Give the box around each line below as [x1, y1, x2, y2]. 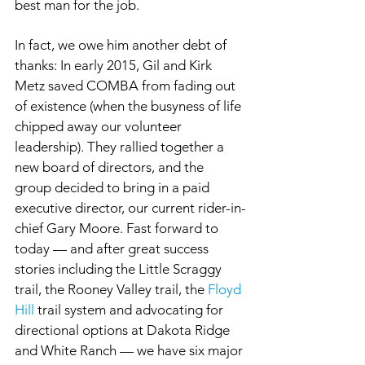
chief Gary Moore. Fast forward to [15, 220, 222, 236]
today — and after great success [15, 240, 212, 257]
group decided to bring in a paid [15, 179, 213, 196]
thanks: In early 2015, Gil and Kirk [15, 57, 215, 73]
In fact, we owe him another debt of [15, 37, 230, 53]
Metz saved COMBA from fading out [15, 77, 239, 94]
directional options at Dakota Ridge [15, 322, 233, 338]
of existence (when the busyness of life [15, 98, 244, 114]
